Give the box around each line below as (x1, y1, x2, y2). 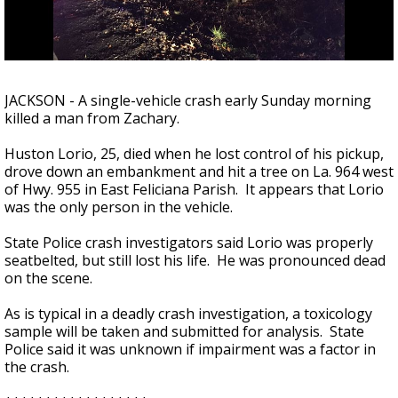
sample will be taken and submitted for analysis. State (4, 322, 364, 341)
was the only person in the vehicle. (4, 197, 233, 217)
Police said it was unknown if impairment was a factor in (4, 339, 376, 359)
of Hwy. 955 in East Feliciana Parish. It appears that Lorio (4, 179, 384, 199)
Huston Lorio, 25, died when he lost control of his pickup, (4, 144, 384, 163)
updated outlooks (135, 42, 227, 58)
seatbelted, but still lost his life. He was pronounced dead (4, 251, 386, 270)
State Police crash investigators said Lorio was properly (4, 233, 373, 252)
